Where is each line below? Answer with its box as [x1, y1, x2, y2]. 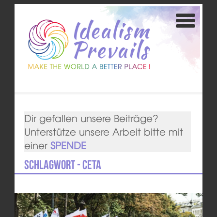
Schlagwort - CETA [24, 158, 101, 172]
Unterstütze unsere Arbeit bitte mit [24, 124, 183, 139]
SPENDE [50, 138, 86, 153]
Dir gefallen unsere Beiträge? [24, 111, 158, 125]
